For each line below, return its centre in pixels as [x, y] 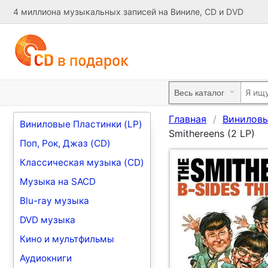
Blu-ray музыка [54, 201]
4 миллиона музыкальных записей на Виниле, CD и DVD [128, 12]
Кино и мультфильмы [67, 239]
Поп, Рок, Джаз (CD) [65, 143]
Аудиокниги [46, 258]
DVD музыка [48, 220]
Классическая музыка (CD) [82, 162]
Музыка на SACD [58, 182]
